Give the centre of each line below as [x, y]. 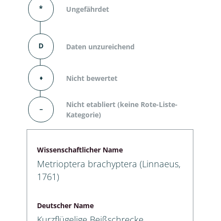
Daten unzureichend [100, 46]
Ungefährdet [88, 9]
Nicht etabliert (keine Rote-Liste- [122, 104]
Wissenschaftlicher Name [80, 149]
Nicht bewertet [92, 78]
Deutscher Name [65, 205]
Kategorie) [84, 115]
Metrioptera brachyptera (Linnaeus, [109, 164]
